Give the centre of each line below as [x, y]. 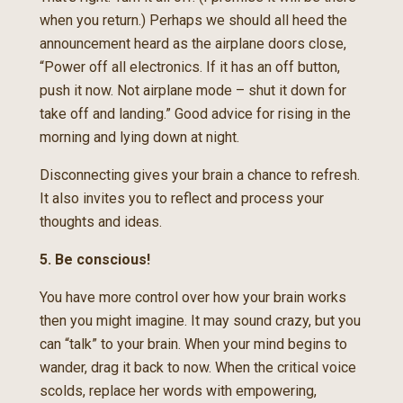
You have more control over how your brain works [193, 297]
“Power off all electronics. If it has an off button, [190, 67]
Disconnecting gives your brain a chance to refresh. [200, 175]
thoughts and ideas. [101, 222]
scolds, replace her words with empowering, [178, 391]
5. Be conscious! [95, 260]
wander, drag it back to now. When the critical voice [198, 367]
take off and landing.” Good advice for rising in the [195, 114]
